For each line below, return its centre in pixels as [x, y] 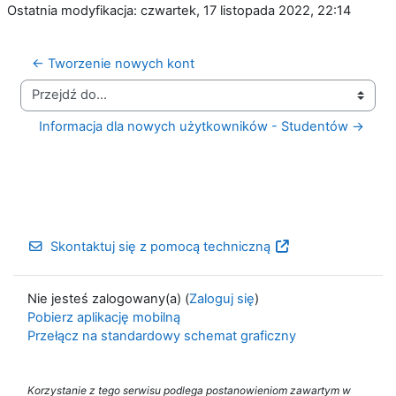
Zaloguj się [222, 298]
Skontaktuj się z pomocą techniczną [161, 246]
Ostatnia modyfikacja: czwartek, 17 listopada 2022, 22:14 [179, 11]
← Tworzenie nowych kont [113, 64]
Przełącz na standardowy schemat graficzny [162, 335]
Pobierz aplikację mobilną [104, 317]
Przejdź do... [57, 103]
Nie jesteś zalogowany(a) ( [108, 298]
